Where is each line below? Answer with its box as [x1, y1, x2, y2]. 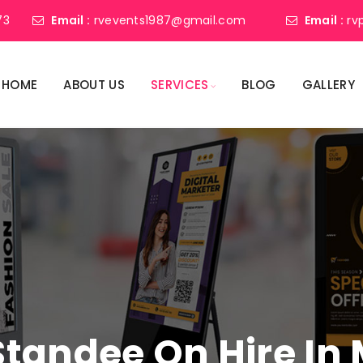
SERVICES [151, 76, 209, 93]
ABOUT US [63, 76, 125, 93]
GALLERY [301, 76, 355, 93]
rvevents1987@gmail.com [93, 12, 246, 28]
